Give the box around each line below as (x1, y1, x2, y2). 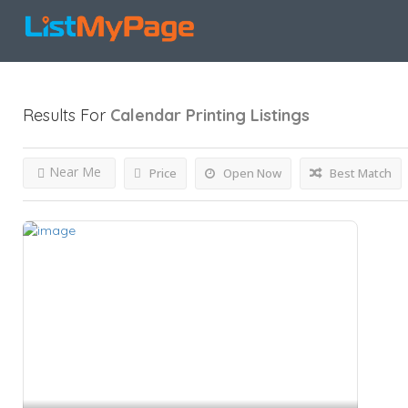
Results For (23, 105, 110, 126)
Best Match (327, 165, 392, 181)
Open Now (220, 165, 281, 181)
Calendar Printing (110, 105, 246, 126)
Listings (250, 105, 310, 126)
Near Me (49, 163, 101, 180)
